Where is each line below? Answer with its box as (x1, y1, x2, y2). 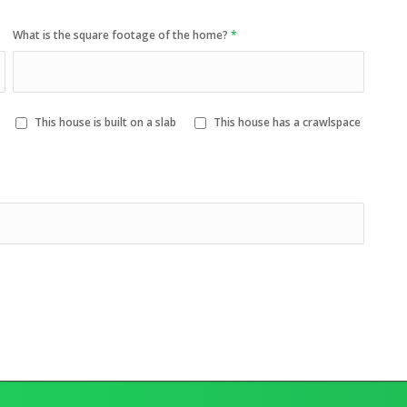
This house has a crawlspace (213, 114, 362, 130)
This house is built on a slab (35, 114, 177, 130)
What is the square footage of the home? (13, 27, 232, 43)
